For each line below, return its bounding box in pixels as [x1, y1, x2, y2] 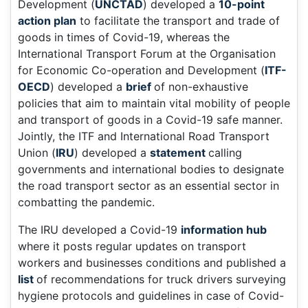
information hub [181, 223, 267, 237]
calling [208, 146, 242, 160]
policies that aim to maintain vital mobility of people [18, 96, 290, 111]
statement [150, 146, 208, 160]
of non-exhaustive [154, 80, 248, 94]
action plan [18, 14, 76, 28]
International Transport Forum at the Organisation [18, 47, 276, 61]
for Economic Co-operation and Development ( [18, 63, 265, 78]
